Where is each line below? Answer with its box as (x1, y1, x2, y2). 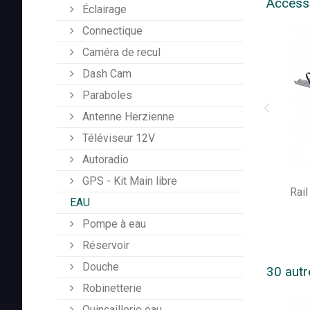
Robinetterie (80, 282, 142, 295)
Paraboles (80, 89, 132, 102)
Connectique (80, 24, 143, 38)
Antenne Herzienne (80, 110, 174, 124)
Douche (80, 260, 119, 274)
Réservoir (80, 239, 129, 253)
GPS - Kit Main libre (80, 174, 177, 188)
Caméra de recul (80, 46, 161, 60)
